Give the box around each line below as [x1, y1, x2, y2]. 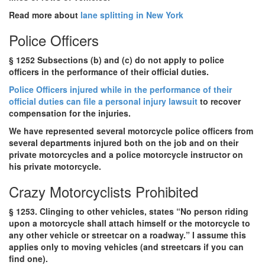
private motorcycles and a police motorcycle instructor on [9, 148, 243, 160]
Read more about [9, 8, 80, 21]
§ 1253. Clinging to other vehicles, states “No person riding [9, 205, 248, 217]
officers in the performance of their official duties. [9, 65, 209, 77]
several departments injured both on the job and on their [9, 136, 238, 148]
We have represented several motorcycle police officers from [9, 124, 253, 137]
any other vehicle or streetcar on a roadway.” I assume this [9, 228, 246, 241]
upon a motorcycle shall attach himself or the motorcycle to [9, 216, 250, 229]
